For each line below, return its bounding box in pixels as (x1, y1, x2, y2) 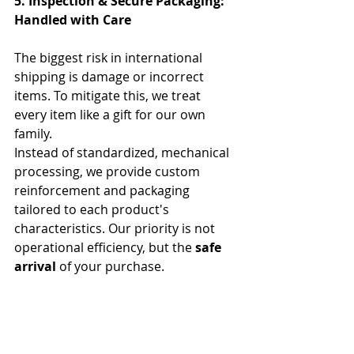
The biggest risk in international (14, 48, 205, 66)
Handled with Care (14, 10, 131, 28)
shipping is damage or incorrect (14, 67, 207, 85)
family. (14, 124, 52, 142)
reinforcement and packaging (14, 181, 193, 199)
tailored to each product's (14, 200, 172, 218)
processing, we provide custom (14, 162, 203, 180)
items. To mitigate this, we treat (14, 86, 204, 104)
